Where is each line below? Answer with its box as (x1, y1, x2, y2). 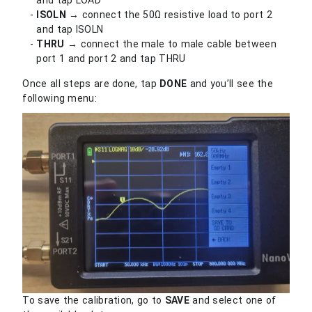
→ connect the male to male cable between (64, 38, 276, 49)
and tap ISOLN (36, 23, 104, 35)
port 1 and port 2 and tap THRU (36, 52, 186, 64)
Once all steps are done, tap (22, 77, 160, 89)
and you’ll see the (187, 77, 274, 89)
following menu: (22, 92, 97, 104)
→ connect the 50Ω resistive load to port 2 (65, 8, 272, 20)
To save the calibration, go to (22, 295, 165, 306)
